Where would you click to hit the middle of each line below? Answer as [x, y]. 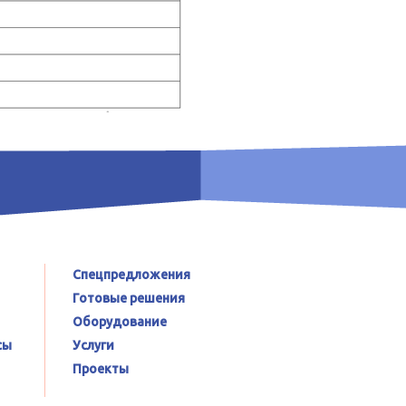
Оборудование [120, 322]
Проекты [101, 369]
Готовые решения [129, 298]
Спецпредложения [131, 275]
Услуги [93, 345]
